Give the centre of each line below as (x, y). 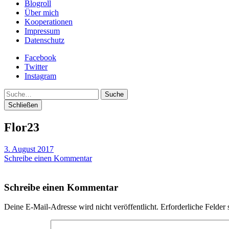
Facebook (40, 58)
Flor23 (22, 127)
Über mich (42, 13)
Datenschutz (44, 40)
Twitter (36, 67)
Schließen (23, 105)
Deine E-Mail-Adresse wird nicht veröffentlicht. (81, 207)
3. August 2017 (29, 149)
